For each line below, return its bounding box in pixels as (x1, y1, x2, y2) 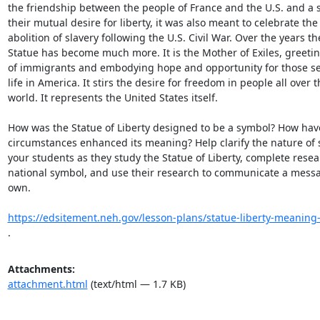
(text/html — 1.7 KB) (87, 276, 186, 291)
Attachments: (7, 261, 75, 276)
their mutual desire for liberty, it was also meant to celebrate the (7, 15, 318, 29)
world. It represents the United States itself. (7, 90, 218, 104)
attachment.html (7, 276, 88, 291)
